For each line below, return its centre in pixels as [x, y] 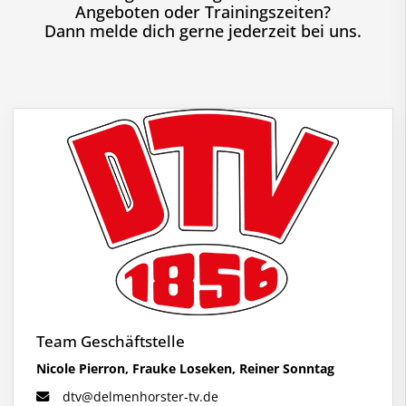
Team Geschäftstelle [111, 341]
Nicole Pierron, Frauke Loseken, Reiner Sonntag [185, 368]
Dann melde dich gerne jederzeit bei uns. [203, 30]
